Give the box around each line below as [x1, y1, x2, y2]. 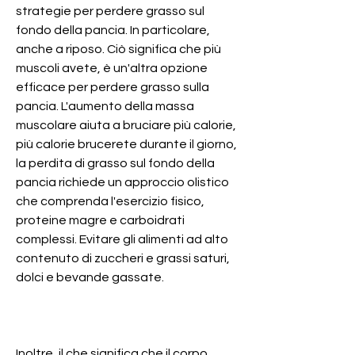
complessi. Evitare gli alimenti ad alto [16, 232, 228, 246]
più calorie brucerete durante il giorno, [16, 137, 237, 151]
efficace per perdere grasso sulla [16, 80, 209, 94]
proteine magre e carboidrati [16, 213, 185, 227]
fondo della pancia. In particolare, [16, 23, 210, 36]
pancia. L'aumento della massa [16, 99, 194, 113]
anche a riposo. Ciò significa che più [16, 42, 221, 55]
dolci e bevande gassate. [16, 270, 164, 284]
